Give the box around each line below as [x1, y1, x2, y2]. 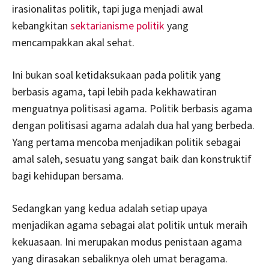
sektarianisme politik [70, 18, 167, 32]
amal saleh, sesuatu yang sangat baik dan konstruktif [12, 151, 252, 166]
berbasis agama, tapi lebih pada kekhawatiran [12, 84, 217, 98]
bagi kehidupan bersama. [12, 168, 124, 183]
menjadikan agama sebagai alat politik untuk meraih [12, 217, 247, 232]
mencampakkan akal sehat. [12, 35, 134, 49]
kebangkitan [12, 18, 70, 32]
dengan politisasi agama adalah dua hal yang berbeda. [12, 118, 255, 132]
